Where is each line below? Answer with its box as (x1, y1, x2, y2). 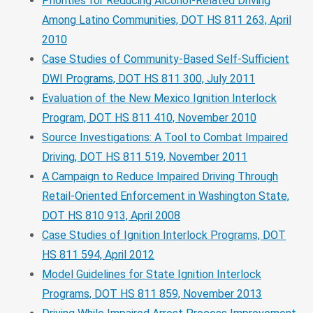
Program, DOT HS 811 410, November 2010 (42, 110, 256, 124)
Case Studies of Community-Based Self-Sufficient (42, 52, 289, 66)
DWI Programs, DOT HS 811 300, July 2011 (42, 71, 255, 85)
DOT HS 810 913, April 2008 (42, 208, 180, 222)
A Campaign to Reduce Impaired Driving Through (42, 169, 278, 183)
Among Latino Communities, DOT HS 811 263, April (42, 13, 291, 27)
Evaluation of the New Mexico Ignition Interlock (42, 91, 277, 105)
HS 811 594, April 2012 (42, 247, 154, 261)
